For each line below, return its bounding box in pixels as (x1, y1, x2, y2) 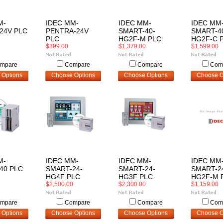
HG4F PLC (46, 173, 80, 181)
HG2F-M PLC (118, 35, 161, 43)
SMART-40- (118, 27, 155, 35)
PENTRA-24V (46, 27, 89, 35)
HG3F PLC (118, 173, 153, 181)
